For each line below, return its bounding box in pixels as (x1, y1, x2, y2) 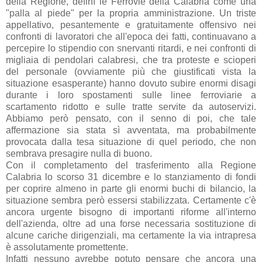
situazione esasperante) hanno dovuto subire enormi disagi (6, 78, 256, 88)
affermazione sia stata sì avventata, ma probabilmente (6, 125, 256, 135)
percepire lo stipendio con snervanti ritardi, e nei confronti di (6, 43, 256, 53)
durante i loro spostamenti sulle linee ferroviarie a (6, 89, 256, 100)
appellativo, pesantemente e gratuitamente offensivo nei (6, 19, 256, 30)
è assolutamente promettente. (6, 242, 128, 252)
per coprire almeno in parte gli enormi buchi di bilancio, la (6, 183, 256, 194)
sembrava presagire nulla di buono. (6, 148, 154, 158)
